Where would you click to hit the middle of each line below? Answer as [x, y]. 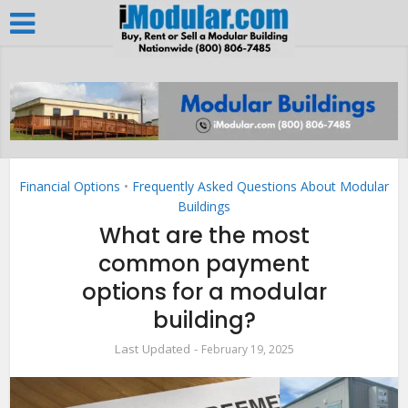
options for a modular [204, 291]
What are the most [204, 235]
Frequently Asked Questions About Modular [260, 186]
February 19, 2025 [247, 349]
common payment [204, 263]
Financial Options [70, 186]
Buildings [204, 206]
